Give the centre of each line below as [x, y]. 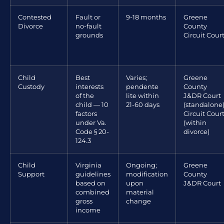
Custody [31, 86]
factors [86, 113]
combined [92, 192]
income [88, 210]
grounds [89, 35]
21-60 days [143, 104]
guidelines [93, 174]
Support [31, 174]
